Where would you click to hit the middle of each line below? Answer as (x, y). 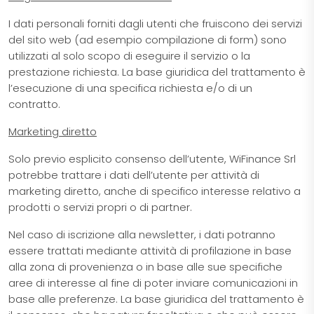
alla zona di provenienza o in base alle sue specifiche (145, 267)
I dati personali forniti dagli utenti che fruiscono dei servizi (155, 24)
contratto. (34, 104)
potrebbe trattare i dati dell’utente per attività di (134, 175)
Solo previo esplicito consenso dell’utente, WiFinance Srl (152, 159)
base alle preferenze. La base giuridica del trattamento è (156, 299)
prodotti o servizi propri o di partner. (100, 207)
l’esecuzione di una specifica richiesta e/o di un (130, 88)
